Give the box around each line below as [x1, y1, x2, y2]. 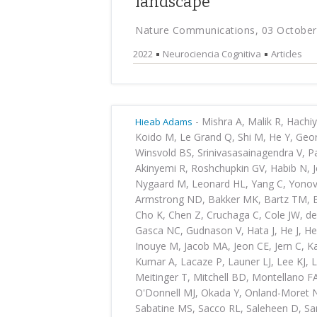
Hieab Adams [135, 115, 192, 128]
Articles [271, 47, 302, 60]
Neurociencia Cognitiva [163, 47, 261, 60]
